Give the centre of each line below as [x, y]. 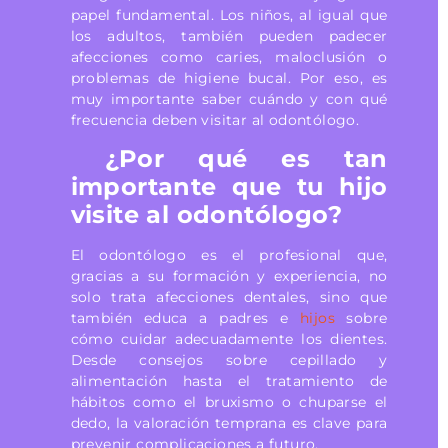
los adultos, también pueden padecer [229, 35]
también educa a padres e [185, 317]
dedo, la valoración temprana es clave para [229, 422]
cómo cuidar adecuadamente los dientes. [229, 338]
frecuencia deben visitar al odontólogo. [215, 119]
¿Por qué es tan [229, 158]
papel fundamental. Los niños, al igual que [229, 14]
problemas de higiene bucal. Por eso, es [229, 77]
